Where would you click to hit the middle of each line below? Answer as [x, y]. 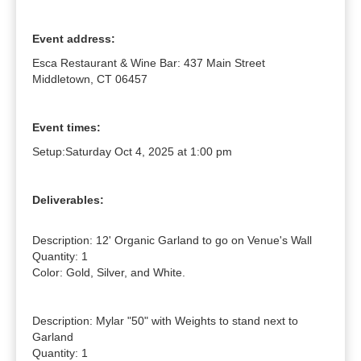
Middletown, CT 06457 [90, 79]
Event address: [74, 39]
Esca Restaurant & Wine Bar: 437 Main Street [149, 63]
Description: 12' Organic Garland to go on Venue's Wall [172, 241]
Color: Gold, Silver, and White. [109, 273]
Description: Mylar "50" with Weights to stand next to [165, 321]
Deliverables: [68, 200]
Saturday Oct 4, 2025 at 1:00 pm [149, 152]
